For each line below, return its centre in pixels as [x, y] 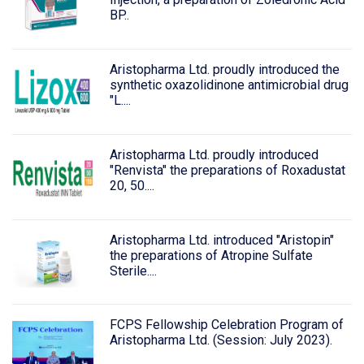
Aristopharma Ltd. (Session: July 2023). [221, 340]
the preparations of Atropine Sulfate [211, 255]
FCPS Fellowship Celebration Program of [226, 325]
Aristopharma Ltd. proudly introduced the [224, 70]
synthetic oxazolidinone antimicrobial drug [229, 85]
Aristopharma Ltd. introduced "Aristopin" [221, 240]
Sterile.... [133, 271]
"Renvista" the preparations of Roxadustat [227, 170]
